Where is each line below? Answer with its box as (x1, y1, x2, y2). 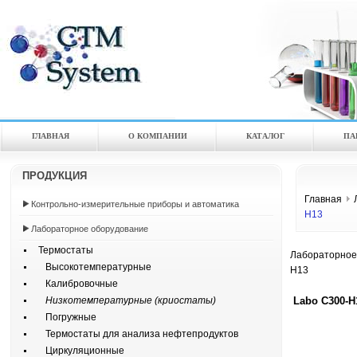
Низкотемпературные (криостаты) (31, 295, 216, 306)
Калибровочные (31, 278, 118, 289)
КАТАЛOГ (246, 131, 284, 140)
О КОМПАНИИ (128, 131, 187, 140)
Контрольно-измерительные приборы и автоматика (31, 199, 239, 209)
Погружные (31, 312, 96, 323)
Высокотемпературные (31, 261, 151, 273)
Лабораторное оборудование (31, 224, 148, 233)
